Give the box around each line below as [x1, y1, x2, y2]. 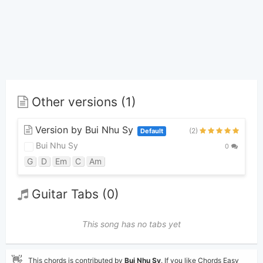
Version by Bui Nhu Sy [32, 124, 136, 136]
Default [140, 127, 163, 136]
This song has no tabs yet [82, 218, 181, 229]
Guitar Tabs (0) [28, 187, 119, 202]
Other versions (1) [28, 95, 136, 110]
